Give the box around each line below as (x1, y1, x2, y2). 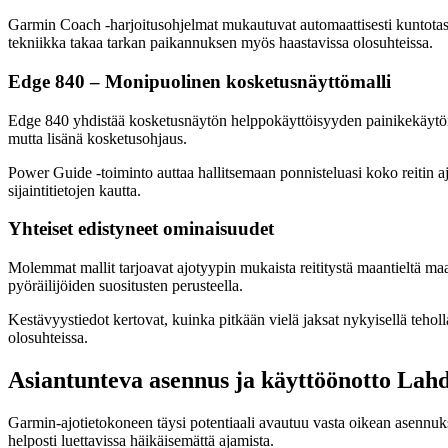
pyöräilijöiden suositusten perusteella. (8, 277, 243, 295)
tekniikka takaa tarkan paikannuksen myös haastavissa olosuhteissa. (8, 34, 433, 52)
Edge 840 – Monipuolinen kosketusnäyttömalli (8, 70, 391, 92)
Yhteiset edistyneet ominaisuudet (8, 218, 274, 240)
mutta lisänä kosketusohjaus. (8, 129, 187, 147)
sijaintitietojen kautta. (8, 181, 141, 199)
